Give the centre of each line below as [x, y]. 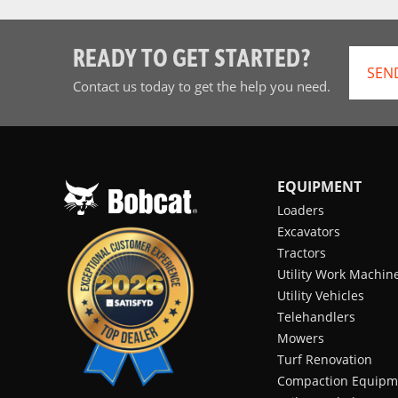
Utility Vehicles [321, 295]
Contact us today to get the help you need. [201, 86]
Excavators [309, 231]
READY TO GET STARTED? [191, 56]
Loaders [301, 210]
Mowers [301, 338]
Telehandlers [316, 316]
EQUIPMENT [319, 186]
